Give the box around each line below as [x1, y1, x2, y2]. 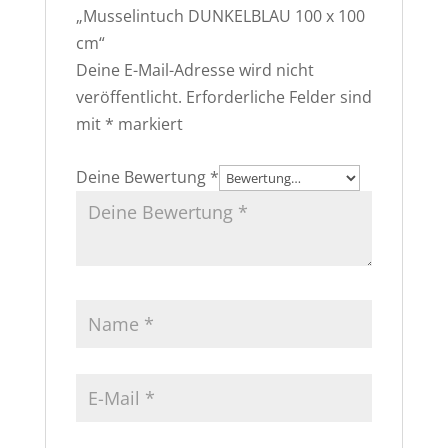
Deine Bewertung [75, 166, 210, 189]
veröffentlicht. [75, 86, 182, 109]
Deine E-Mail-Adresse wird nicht [75, 59, 314, 82]
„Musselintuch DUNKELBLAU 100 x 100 [75, 5, 365, 28]
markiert [113, 113, 183, 136]
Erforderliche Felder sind [185, 86, 372, 109]
